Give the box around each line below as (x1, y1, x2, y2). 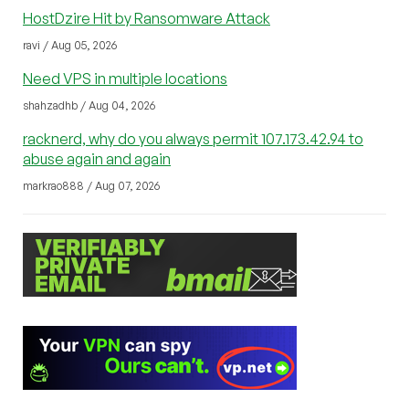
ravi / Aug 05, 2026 (23, 37, 117, 52)
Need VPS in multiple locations (23, 68, 227, 88)
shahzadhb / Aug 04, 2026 (23, 98, 155, 112)
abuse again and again (23, 149, 171, 168)
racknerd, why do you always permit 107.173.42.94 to (23, 129, 363, 148)
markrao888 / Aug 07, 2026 (23, 178, 160, 193)
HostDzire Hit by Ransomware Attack (23, 8, 270, 27)
